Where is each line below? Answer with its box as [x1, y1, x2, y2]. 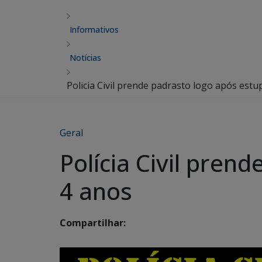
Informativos [70, 24, 119, 35]
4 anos [60, 175, 132, 207]
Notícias [70, 52, 101, 63]
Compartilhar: [60, 216, 126, 230]
